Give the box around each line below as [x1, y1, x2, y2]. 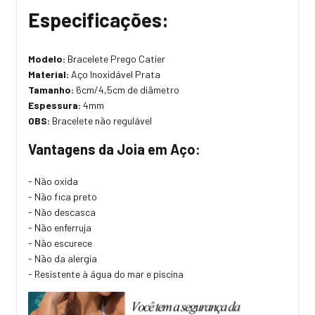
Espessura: [28, 98, 83, 111]
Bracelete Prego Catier [67, 52, 167, 65]
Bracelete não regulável [50, 114, 154, 127]
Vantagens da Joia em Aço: [28, 140, 200, 157]
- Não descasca [28, 205, 96, 218]
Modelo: [28, 52, 67, 65]
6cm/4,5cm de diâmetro [74, 83, 181, 96]
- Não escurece [28, 236, 92, 249]
